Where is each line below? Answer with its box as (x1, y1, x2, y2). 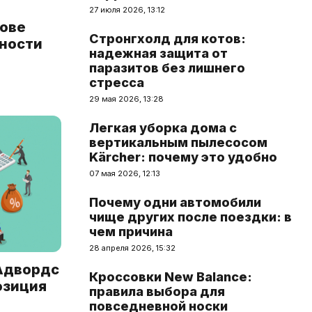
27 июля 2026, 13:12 (89, 5, 165, 15)
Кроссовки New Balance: (89, 270, 252, 284)
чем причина (89, 224, 173, 239)
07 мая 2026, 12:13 (89, 169, 160, 178)
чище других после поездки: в (89, 210, 292, 224)
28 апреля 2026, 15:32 (89, 243, 175, 253)
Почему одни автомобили (89, 195, 261, 210)
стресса (89, 75, 144, 90)
